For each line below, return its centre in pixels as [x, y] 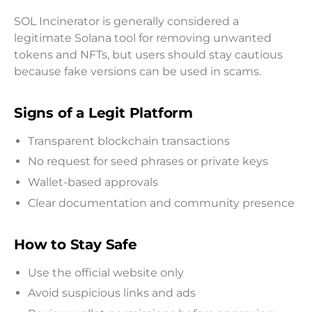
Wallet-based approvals [93, 182]
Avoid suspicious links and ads [112, 293]
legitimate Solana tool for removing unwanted [143, 38]
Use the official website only [106, 272]
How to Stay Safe [76, 244]
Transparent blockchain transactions [129, 141]
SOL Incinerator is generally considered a [126, 21]
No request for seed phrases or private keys [148, 162]
